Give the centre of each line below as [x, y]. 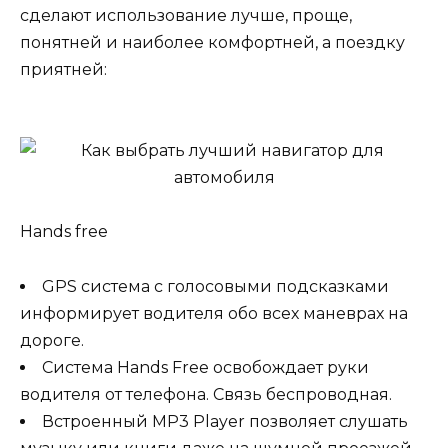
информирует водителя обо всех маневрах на [214, 313]
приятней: [63, 69]
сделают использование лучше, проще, [186, 15]
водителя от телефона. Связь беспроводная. [206, 394]
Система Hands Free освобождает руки [205, 367]
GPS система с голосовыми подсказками [215, 286]
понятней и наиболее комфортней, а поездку [212, 42]
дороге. [52, 340]
